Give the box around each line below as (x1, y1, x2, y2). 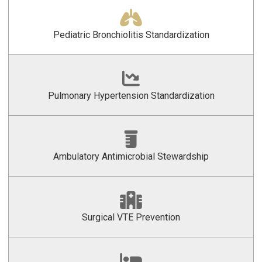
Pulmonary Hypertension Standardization (47, 90, 215, 101)
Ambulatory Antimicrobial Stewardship (53, 151, 209, 162)
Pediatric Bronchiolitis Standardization (53, 29, 209, 40)
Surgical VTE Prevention (82, 212, 180, 223)
